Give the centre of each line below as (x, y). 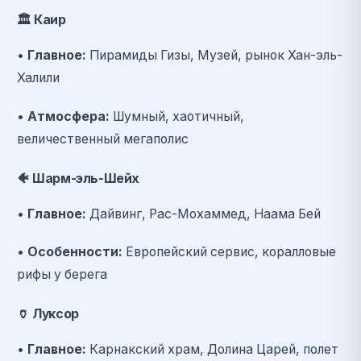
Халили (38, 77)
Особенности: (75, 252)
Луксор (54, 314)
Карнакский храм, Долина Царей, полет (212, 350)
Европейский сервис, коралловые (229, 252)
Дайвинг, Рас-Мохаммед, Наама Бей (203, 214)
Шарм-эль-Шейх (85, 178)
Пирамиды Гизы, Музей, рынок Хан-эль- (214, 55)
